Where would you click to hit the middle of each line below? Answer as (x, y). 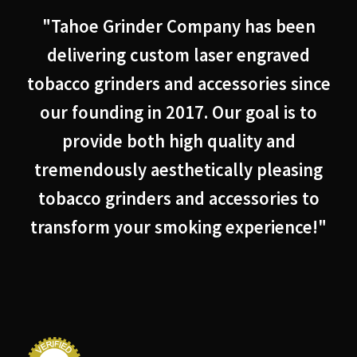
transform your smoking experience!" (178, 227)
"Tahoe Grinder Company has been (178, 26)
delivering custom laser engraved (178, 55)
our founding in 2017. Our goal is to (178, 112)
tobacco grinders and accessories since (178, 83)
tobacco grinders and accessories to (178, 198)
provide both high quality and (178, 141)
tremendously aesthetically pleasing (178, 169)
